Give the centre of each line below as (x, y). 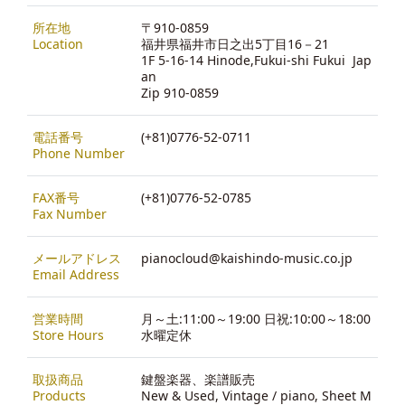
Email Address (76, 274)
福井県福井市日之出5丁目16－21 (235, 43)
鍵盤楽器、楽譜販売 (198, 379)
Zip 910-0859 (180, 92)
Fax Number (70, 213)
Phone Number (79, 153)
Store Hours (68, 334)
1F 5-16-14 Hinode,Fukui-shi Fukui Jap (256, 60)
